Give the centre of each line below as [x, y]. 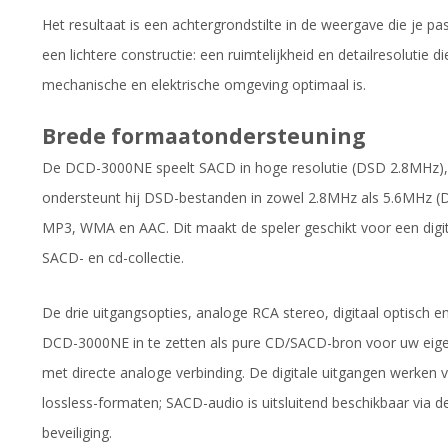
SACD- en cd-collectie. [113, 258]
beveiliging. [77, 433]
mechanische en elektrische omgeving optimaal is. [204, 84]
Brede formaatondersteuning [204, 136]
